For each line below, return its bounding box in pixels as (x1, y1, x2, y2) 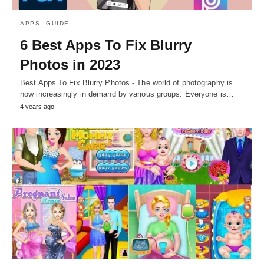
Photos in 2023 (20, 57, 120, 73)
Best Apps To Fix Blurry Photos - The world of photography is (20, 78, 233, 88)
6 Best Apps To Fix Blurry (20, 37, 192, 54)
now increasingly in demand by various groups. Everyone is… (20, 90, 234, 99)
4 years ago (20, 103, 54, 111)
